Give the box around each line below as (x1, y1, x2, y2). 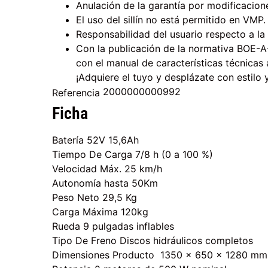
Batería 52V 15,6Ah (52, 134, 139, 147)
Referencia (52, 86, 103, 99)
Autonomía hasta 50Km (52, 177, 159, 190)
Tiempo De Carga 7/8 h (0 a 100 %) (52, 148, 214, 161)
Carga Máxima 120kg (52, 206, 149, 218)
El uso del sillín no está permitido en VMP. (76, 14, 266, 26)
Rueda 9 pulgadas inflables (52, 220, 175, 233)
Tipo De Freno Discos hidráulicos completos (52, 234, 254, 247)
